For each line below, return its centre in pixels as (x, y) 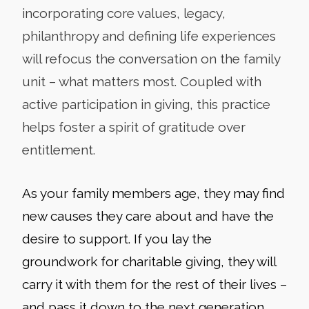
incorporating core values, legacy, (124, 13)
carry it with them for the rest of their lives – (154, 285)
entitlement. (60, 150)
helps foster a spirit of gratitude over (134, 127)
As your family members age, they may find (153, 193)
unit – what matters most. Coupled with (142, 82)
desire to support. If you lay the (117, 239)
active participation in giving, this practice (146, 104)
